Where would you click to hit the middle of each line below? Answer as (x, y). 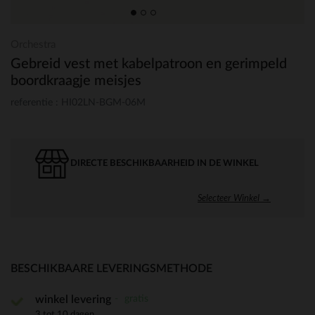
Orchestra (33, 45)
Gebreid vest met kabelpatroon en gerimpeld (149, 64)
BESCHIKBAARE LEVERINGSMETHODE (111, 268)
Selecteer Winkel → (234, 197)
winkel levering (73, 299)
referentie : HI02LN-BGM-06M (78, 102)
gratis (135, 298)
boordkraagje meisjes (76, 81)
